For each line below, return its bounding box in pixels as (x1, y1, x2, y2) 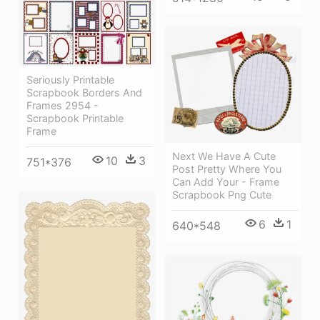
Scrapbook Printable (26, 112, 124, 125)
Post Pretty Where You (172, 163, 281, 176)
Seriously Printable (26, 74, 114, 86)
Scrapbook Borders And (26, 86, 142, 99)
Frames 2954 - (26, 99, 99, 112)
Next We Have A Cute (172, 150, 276, 163)
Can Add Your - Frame (172, 176, 279, 189)
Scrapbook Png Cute (172, 189, 271, 201)
